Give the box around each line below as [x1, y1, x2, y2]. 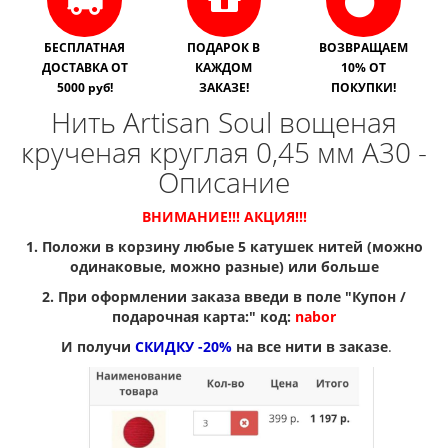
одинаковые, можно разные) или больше [69, 256, 379, 276]
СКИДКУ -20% [134, 336, 232, 356]
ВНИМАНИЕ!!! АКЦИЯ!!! [141, 206, 307, 226]
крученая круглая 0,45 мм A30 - [21, 132, 427, 171]
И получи [56, 336, 135, 356]
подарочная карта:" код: [112, 306, 295, 326]
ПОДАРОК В [187, 38, 261, 55]
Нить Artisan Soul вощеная [51, 102, 397, 141]
